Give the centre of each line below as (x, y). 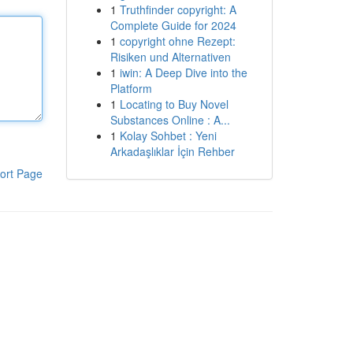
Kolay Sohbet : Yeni (168, 136)
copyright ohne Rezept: (177, 41)
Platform (131, 88)
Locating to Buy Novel (174, 104)
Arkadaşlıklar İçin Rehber (172, 151)
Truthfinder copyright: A (178, 9)
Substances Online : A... (170, 120)
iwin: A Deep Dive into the (183, 72)
